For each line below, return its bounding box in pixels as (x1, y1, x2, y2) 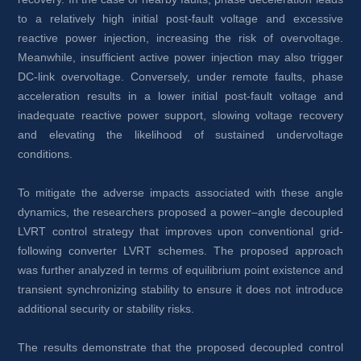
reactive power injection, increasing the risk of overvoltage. (18, 31, 343, 44)
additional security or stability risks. (18, 301, 195, 315)
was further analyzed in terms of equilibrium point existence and (18, 263, 343, 276)
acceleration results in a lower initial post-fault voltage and (18, 89, 343, 102)
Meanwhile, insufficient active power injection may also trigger (18, 50, 343, 64)
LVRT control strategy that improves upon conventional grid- (18, 224, 343, 238)
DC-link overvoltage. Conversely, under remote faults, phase (18, 69, 343, 83)
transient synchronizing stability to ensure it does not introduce (18, 282, 343, 296)
